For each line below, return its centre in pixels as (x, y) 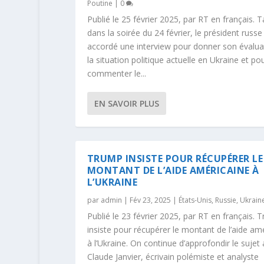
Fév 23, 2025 (150, 200)
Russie (225, 200)
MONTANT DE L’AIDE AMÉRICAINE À (173, 170)
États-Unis (195, 200)
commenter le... (116, 73)
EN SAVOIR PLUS (126, 103)
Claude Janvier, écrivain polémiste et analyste (173, 256)
